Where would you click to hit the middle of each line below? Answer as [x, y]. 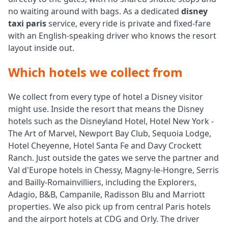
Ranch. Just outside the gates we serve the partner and [113, 158]
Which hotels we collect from [95, 72]
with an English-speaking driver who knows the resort [112, 36]
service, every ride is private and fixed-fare [129, 23]
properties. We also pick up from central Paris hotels [109, 207]
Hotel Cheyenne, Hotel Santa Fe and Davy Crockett [105, 146]
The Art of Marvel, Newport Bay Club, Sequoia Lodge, [110, 133]
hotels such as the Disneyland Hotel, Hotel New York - [111, 121]
